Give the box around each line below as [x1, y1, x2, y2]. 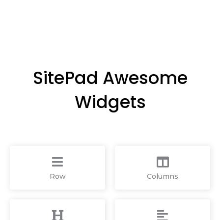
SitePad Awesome [32, 65, 188, 90]
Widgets [74, 89, 146, 114]
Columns [147, 171, 178, 181]
